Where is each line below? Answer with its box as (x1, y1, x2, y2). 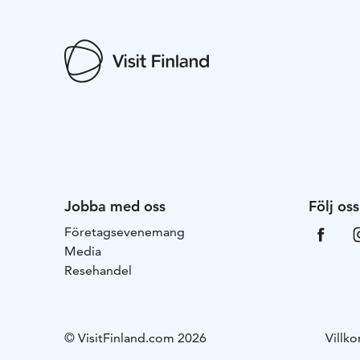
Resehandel (64, 263, 132, 279)
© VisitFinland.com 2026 (64, 330, 207, 346)
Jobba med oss (64, 197, 166, 216)
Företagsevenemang (64, 224, 185, 240)
